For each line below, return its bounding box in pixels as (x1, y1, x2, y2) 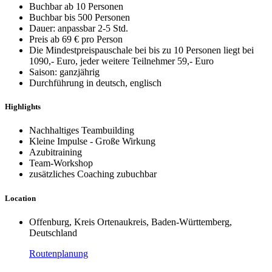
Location (5, 193, 36, 203)
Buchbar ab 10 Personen (29, 1, 123, 12)
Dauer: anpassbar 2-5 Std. (29, 23, 128, 33)
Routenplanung (29, 248, 88, 259)
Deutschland (29, 227, 77, 238)
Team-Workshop (29, 158, 93, 169)
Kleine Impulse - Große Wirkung (29, 136, 155, 147)
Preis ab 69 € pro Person (29, 34, 123, 44)
